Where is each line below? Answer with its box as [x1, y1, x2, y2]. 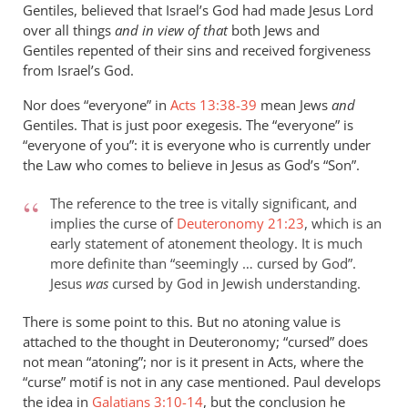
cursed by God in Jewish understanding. [108, 273, 361, 292]
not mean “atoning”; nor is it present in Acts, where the [23, 352, 363, 371]
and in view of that [115, 20, 231, 39]
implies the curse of [50, 213, 177, 232]
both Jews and [231, 20, 320, 39]
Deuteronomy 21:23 [177, 213, 304, 232]
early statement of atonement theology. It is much [50, 233, 362, 252]
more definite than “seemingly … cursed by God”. [50, 253, 356, 272]
